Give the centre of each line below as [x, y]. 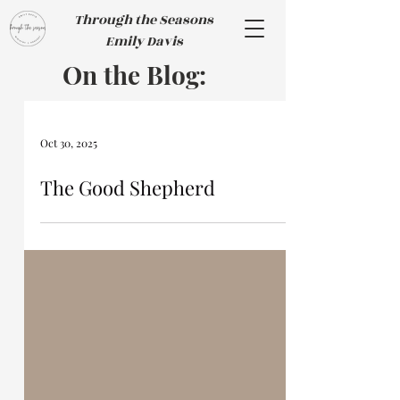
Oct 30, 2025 [69, 143]
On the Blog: [134, 75]
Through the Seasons [144, 20]
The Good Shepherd [128, 187]
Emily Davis [144, 42]
